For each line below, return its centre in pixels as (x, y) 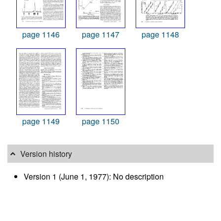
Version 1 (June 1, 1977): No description (93, 176)
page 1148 (160, 34)
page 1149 (41, 121)
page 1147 (101, 34)
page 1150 (101, 121)
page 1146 (41, 34)
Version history (46, 154)
